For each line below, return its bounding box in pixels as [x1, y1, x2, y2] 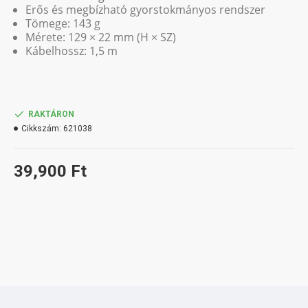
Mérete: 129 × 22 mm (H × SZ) [25, 30, 176, 45]
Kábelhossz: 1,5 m [25, 43, 118, 58]
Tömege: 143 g [25, 16, 100, 31]
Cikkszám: [21, 124, 61, 133]
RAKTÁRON [28, 109, 74, 119]
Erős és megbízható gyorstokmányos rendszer [25, 2, 265, 17]
